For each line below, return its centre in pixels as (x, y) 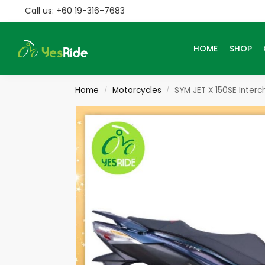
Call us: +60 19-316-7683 (75, 11)
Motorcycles (137, 90)
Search (39, 17)
